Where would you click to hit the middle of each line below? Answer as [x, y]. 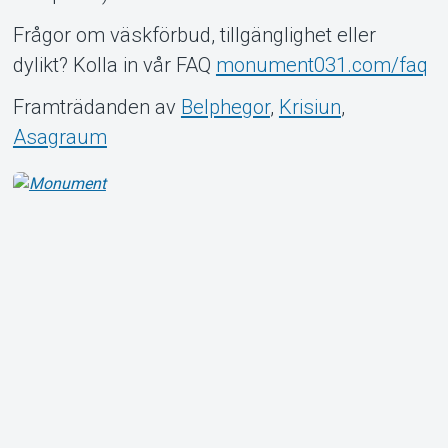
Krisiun [309, 106]
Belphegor [225, 106]
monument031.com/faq [321, 64]
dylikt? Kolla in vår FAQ [114, 64]
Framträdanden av [94, 106]
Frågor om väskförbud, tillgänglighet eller [194, 34]
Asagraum [59, 136]
